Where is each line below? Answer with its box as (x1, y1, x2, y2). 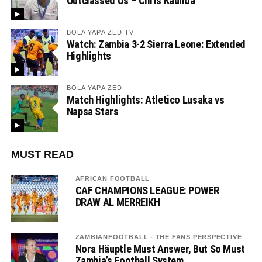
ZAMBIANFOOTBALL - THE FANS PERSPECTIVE (75, 233, 242, 240)
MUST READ (11, 148, 74, 160)
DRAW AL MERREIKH (75, 195, 160, 208)
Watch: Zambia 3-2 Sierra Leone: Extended (66, 37, 246, 50)
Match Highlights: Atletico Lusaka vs (66, 93, 225, 106)
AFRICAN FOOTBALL (75, 174, 150, 182)
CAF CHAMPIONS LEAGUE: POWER (75, 184, 219, 196)
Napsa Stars (66, 105, 119, 118)
